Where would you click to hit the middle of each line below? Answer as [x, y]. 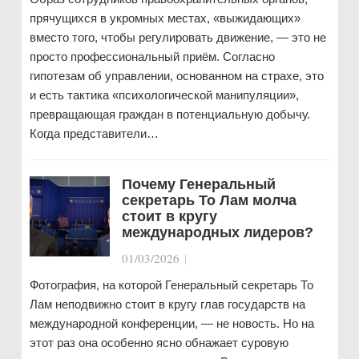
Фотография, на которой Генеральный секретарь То [171, 285]
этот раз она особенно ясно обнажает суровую [159, 343]
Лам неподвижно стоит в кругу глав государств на [167, 304]
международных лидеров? [217, 232]
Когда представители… [94, 133]
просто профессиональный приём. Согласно [152, 56]
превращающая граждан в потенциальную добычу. [169, 114]
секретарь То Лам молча [209, 200]
